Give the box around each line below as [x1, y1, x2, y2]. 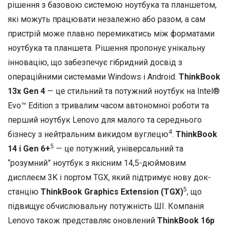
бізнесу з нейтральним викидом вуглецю [8, 129, 168, 139]
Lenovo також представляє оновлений [8, 215, 157, 225]
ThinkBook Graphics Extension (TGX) [41, 186, 183, 197]
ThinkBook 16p [157, 215, 215, 225]
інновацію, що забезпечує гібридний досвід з [8, 57, 182, 67]
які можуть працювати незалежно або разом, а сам [8, 14, 205, 24]
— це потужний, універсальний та [54, 143, 183, 154]
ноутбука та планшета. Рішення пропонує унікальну [8, 43, 205, 53]
